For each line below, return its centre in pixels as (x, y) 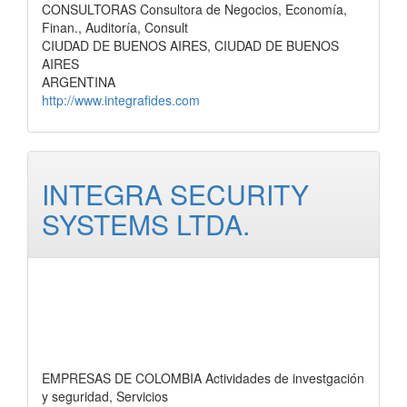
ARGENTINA (79, 82)
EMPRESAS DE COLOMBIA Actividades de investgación (203, 378)
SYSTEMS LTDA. (146, 224)
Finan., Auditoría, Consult (115, 27)
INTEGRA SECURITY (175, 194)
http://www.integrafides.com (121, 100)
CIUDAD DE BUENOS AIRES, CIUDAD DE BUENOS (190, 45)
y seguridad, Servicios (105, 396)
